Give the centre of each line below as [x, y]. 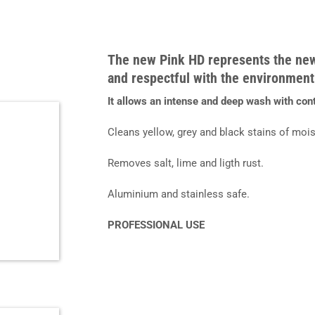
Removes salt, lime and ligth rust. [185, 163]
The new [133, 60]
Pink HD [182, 60]
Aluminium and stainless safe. [178, 194]
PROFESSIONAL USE [156, 225]
